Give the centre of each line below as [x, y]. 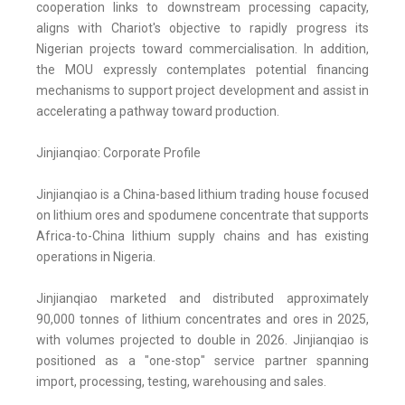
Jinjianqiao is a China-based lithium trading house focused [202, 195]
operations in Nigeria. [96, 257]
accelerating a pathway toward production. [158, 112]
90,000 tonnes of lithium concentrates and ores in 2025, [202, 320]
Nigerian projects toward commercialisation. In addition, [202, 49]
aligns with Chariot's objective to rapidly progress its [202, 28]
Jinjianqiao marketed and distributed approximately [202, 299]
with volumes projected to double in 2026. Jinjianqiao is [202, 340]
